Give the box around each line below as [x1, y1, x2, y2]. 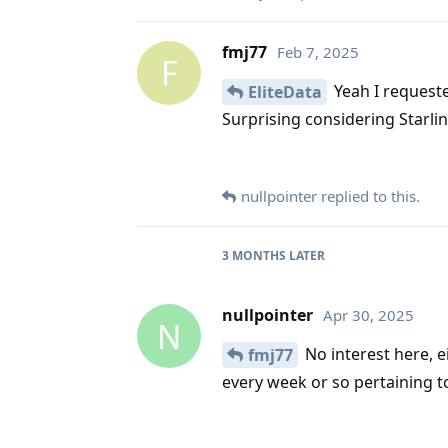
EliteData [248, 81, 322, 103]
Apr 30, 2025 [323, 305, 414, 325]
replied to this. [317, 186, 420, 206]
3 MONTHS [222, 247, 286, 264]
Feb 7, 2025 [277, 41, 359, 62]
